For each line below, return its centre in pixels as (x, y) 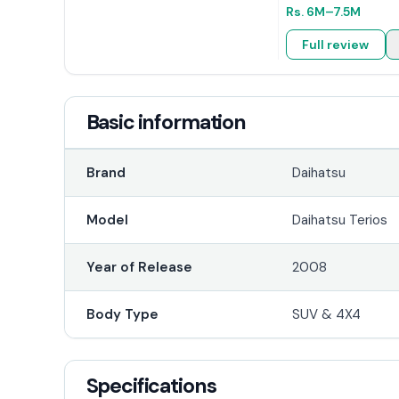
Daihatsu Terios (340, 220)
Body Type (122, 314)
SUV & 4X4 (327, 314)
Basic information (166, 122)
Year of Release (139, 267)
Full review (336, 44)
